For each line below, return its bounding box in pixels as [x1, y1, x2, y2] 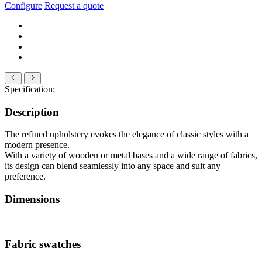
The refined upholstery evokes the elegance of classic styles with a [5, 129, 249, 140]
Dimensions [5, 193, 60, 206]
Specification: [5, 84, 55, 94]
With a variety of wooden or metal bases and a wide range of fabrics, [5, 150, 257, 161]
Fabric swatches [5, 238, 81, 251]
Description [5, 105, 59, 118]
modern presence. [5, 140, 70, 150]
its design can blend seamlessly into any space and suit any [5, 161, 220, 171]
